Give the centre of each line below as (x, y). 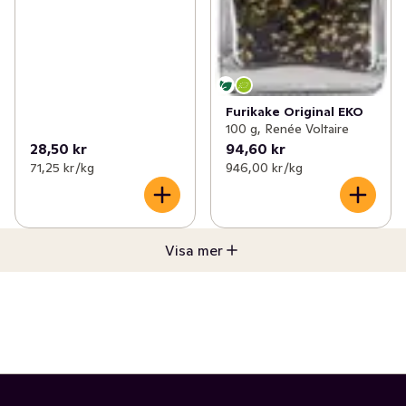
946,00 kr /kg (264, 167)
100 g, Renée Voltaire (287, 128)
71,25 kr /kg (62, 167)
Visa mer (194, 250)
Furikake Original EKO (295, 111)
